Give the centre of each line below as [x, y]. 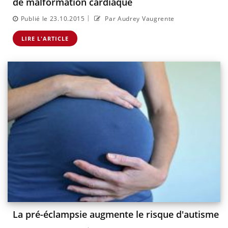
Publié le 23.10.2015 [53, 18]
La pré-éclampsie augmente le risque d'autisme [116, 215]
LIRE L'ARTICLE [45, 38]
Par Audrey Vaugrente [139, 18]
